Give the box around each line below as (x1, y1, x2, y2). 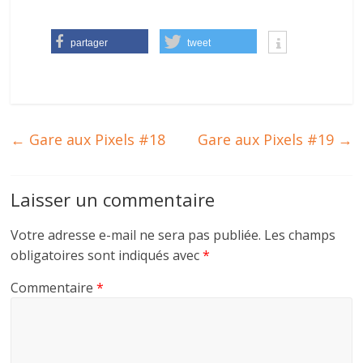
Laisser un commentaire (11, 186, 216, 211)
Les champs (264, 225, 336, 244)
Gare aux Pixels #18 (25, 129, 166, 149)
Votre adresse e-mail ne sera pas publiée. (11, 225, 262, 244)
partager (70, 36, 109, 49)
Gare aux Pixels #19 (197, 129, 338, 149)
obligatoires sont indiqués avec (11, 246, 203, 264)
